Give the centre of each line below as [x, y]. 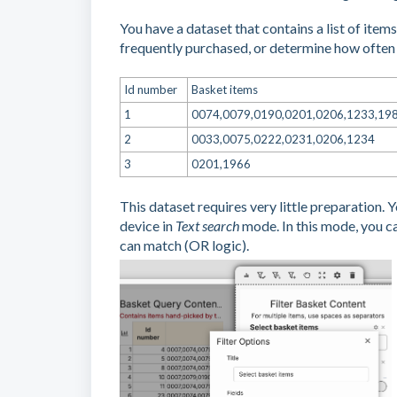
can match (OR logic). [184, 245]
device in [148, 226]
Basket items [225, 90]
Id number [151, 90]
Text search [207, 226]
